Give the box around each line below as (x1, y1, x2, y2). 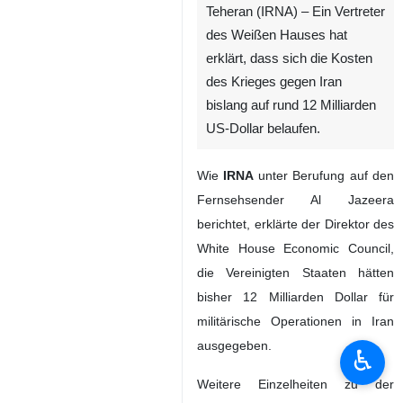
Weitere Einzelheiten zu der (197, 377, 394, 391)
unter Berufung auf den (257, 168, 395, 183)
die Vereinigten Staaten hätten (197, 265, 394, 280)
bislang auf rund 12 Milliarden (206, 98, 376, 112)
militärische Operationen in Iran (197, 314, 394, 328)
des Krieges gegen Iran (206, 75, 342, 89)
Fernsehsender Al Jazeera (197, 193, 394, 207)
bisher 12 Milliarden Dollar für (197, 290, 394, 304)
